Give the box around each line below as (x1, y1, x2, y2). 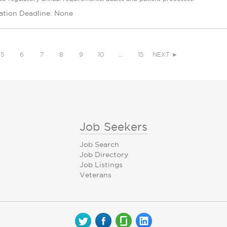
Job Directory (80, 150, 128, 159)
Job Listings (80, 161, 123, 169)
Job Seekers (80, 121, 147, 133)
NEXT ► (153, 51, 178, 58)
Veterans (80, 171, 111, 179)
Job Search (80, 140, 119, 148)
